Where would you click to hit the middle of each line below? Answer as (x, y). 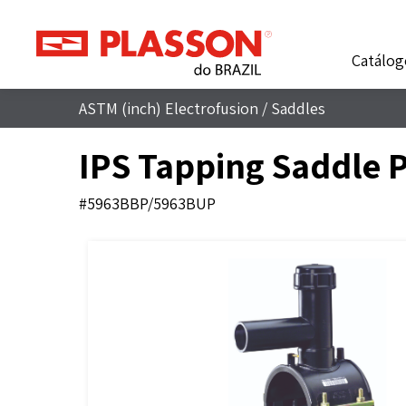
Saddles (298, 108)
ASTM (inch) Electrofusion (169, 108)
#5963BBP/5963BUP (147, 203)
